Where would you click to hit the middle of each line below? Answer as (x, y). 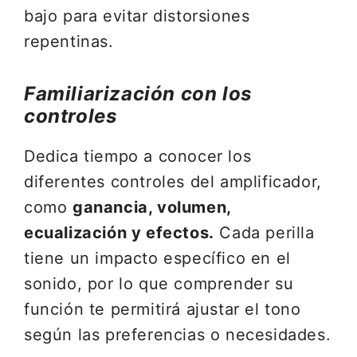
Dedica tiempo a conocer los (138, 156)
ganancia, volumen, (152, 207)
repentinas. (69, 41)
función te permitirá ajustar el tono (163, 309)
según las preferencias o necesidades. (178, 335)
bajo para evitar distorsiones (137, 16)
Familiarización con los (138, 94)
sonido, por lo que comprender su (159, 284)
